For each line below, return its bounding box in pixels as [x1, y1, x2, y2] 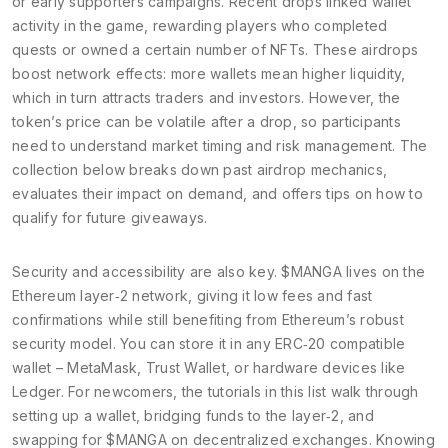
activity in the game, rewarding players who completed [12, 17, 388, 34]
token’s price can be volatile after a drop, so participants [12, 113, 401, 130]
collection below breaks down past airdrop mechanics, [12, 161, 387, 178]
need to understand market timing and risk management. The [12, 137, 428, 154]
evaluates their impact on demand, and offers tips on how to [12, 185, 423, 202]
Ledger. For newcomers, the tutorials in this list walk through [12, 383, 419, 400]
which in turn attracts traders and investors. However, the [12, 89, 401, 106]
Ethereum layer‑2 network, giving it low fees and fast [12, 287, 373, 304]
